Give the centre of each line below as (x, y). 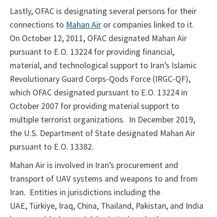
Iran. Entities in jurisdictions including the (85, 193)
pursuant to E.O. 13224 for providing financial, (92, 52)
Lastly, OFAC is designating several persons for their (103, 11)
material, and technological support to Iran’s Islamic (103, 66)
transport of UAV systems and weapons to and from (104, 179)
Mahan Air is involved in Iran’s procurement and (94, 165)
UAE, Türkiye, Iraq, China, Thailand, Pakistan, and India (107, 206)
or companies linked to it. (149, 25)
